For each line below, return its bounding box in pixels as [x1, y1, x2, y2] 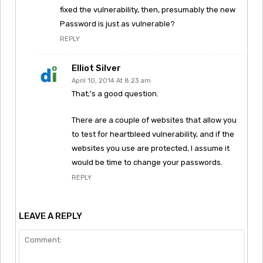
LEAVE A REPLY [19, 210, 82, 221]
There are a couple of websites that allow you [72, 115, 237, 124]
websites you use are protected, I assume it [72, 143, 230, 153]
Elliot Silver [72, 62, 121, 73]
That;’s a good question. [72, 89, 159, 98]
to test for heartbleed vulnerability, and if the [72, 129, 234, 139]
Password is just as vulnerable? [60, 19, 175, 28]
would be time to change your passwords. [72, 157, 222, 167]
